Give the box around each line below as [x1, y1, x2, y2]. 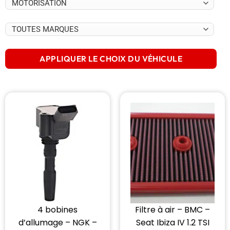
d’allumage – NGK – [18, 217, 97, 229]
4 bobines [37, 204, 78, 216]
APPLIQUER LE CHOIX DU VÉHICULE [40, 53, 183, 64]
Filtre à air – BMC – [135, 204, 210, 216]
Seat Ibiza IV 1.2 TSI [136, 217, 209, 229]
